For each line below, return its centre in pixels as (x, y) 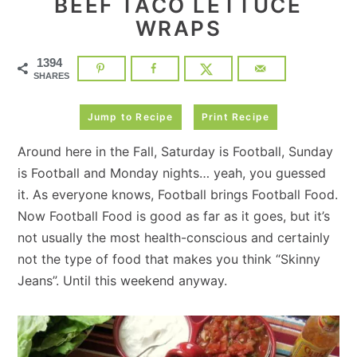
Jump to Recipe (130, 117)
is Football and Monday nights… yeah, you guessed (172, 173)
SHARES (52, 76)
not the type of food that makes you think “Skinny (169, 259)
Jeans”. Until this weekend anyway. (123, 281)
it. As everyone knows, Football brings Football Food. (178, 195)
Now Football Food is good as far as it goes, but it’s (174, 216)
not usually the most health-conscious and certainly (174, 238)
